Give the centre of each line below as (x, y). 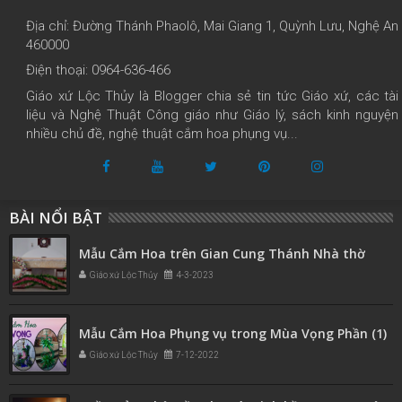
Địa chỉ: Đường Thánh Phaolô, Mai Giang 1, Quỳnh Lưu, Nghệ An (213, 26)
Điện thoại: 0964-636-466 (99, 70)
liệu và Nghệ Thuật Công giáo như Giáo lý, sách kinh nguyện (213, 114)
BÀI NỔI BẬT (56, 217)
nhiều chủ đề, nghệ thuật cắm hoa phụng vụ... (162, 133)
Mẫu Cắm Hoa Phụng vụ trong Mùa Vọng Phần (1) (233, 333)
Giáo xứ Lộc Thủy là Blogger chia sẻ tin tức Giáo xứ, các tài (213, 96)
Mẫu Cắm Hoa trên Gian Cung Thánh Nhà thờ (222, 253)
